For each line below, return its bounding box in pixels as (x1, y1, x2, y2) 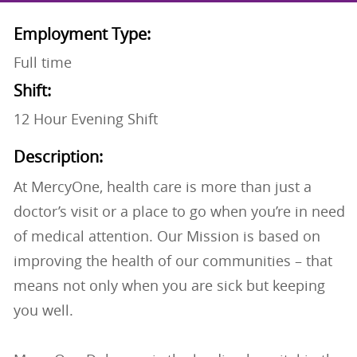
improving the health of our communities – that (13, 251, 332, 271)
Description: (13, 146, 103, 168)
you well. (13, 300, 73, 320)
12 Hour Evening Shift (13, 109, 158, 129)
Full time (13, 53, 72, 73)
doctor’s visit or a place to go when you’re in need (13, 202, 345, 222)
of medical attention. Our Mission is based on (13, 226, 320, 246)
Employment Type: (13, 23, 151, 45)
